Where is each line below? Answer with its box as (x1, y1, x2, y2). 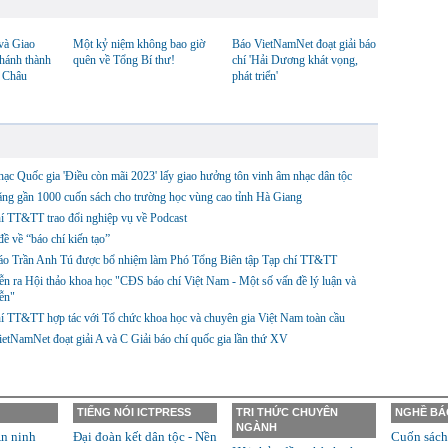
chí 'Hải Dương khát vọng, (232, 53, 358, 67)
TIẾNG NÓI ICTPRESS (77, 406, 191, 418)
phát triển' (232, 69, 278, 83)
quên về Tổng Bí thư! (73, 53, 175, 67)
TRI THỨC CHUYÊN (236, 406, 338, 418)
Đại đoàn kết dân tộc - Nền (73, 429, 217, 444)
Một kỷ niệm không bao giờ (73, 37, 205, 51)
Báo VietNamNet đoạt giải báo (232, 37, 376, 51)
